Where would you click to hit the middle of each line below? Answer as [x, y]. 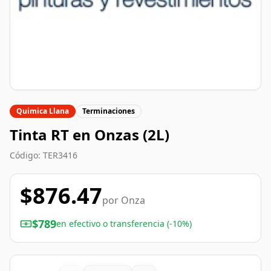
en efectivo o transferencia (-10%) [124, 224]
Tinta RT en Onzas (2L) [90, 135]
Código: [26, 155]
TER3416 [60, 155]
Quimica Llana [43, 111]
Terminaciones [109, 111]
